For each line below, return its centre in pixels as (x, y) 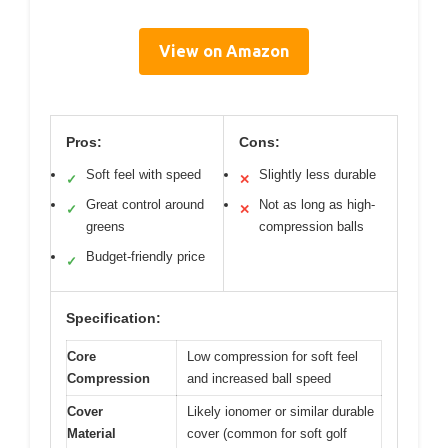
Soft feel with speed (143, 174)
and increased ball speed (259, 378)
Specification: (113, 317)
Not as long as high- (317, 204)
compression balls (311, 226)
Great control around (145, 204)
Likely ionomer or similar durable (280, 411)
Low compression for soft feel (272, 356)
